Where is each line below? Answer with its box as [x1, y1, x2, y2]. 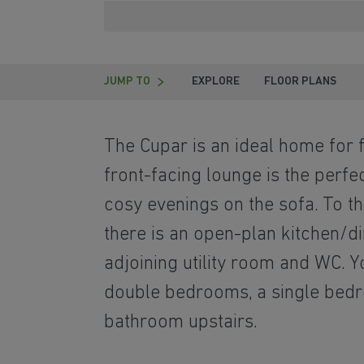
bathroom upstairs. [104, 313, 258, 333]
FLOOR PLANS [264, 76, 336, 89]
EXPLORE [192, 76, 240, 89]
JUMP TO [104, 76, 150, 89]
